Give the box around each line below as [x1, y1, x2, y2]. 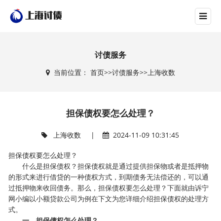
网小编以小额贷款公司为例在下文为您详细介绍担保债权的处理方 [8, 194, 209, 203]
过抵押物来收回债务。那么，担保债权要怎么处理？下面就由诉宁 [8, 183, 209, 192]
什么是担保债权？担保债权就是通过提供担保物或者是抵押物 [8, 161, 209, 171]
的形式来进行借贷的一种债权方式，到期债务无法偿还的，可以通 [8, 172, 209, 182]
